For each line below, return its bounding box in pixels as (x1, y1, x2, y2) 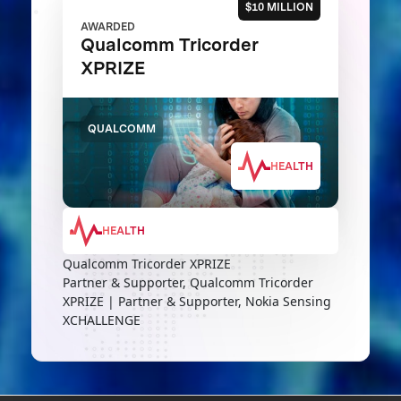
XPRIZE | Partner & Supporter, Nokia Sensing (62, 293, 331, 311)
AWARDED (80, 19, 135, 33)
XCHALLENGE (62, 311, 141, 329)
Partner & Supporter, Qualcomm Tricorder (62, 274, 313, 292)
